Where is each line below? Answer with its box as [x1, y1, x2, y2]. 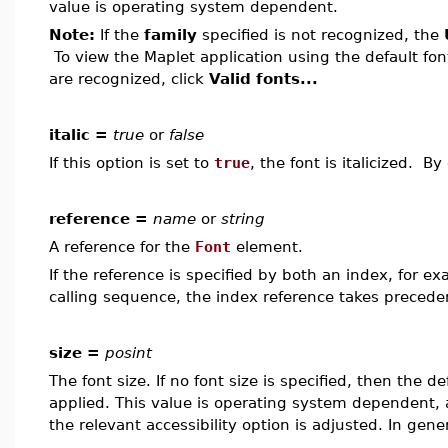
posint [105, 344, 152, 361]
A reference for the [49, 238, 195, 255]
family [144, 26, 197, 43]
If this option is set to [49, 154, 214, 171]
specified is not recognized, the [197, 26, 444, 43]
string [221, 210, 265, 227]
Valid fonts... [209, 70, 318, 87]
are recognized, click [49, 70, 209, 87]
